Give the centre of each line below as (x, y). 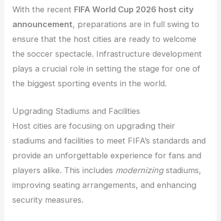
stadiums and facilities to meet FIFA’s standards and (109, 141)
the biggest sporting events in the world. (90, 83)
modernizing (140, 170)
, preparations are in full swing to (136, 24)
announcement (43, 24)
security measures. (48, 200)
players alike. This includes (64, 170)
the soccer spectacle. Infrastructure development (107, 54)
